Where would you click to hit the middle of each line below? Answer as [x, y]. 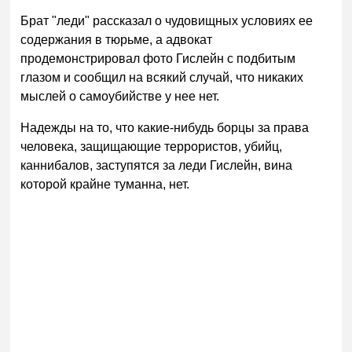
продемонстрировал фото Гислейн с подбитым [158, 58]
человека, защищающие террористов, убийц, [152, 146]
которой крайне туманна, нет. [105, 184]
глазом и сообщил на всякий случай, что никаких [162, 77]
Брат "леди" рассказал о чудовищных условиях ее [167, 20]
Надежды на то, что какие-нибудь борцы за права [165, 127]
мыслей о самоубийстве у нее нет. [120, 96]
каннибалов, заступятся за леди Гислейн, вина [157, 165]
